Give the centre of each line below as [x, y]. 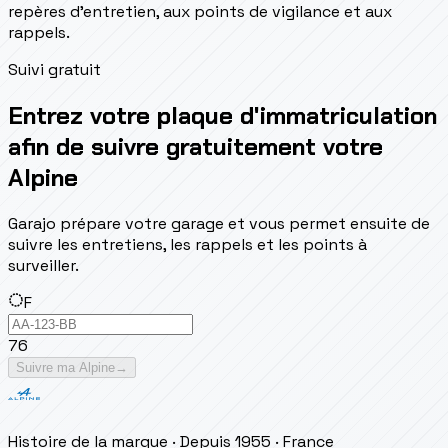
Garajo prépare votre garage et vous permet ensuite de [219, 223]
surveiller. [43, 265]
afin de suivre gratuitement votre [195, 146]
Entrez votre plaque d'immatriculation [222, 115]
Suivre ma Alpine [65, 367]
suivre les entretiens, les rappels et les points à [187, 244]
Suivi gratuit [54, 69]
